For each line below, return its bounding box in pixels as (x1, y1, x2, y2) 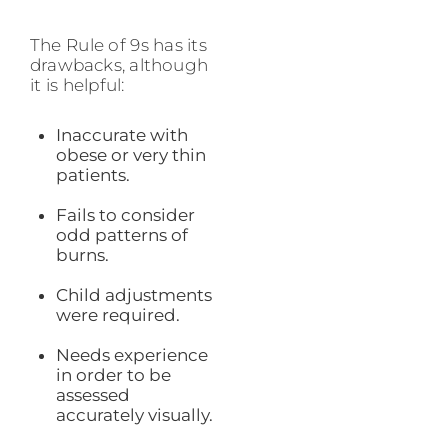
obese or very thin (55, 144, 206, 165)
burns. (55, 244, 109, 265)
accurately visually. (55, 404, 213, 425)
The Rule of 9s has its (30, 34, 207, 55)
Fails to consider (55, 204, 195, 225)
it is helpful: (30, 74, 125, 95)
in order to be (55, 364, 171, 385)
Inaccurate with (55, 124, 188, 145)
